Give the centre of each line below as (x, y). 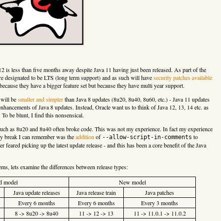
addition (85, 136)
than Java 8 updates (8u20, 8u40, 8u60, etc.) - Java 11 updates (136, 99)
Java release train (96, 192)
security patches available (183, 77)
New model (132, 182)
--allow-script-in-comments (147, 137)
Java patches (160, 192)
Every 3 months (160, 203)
